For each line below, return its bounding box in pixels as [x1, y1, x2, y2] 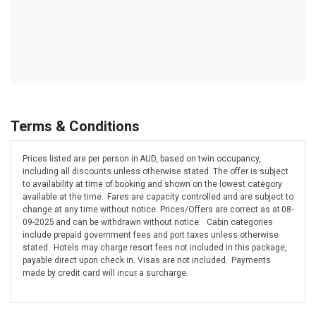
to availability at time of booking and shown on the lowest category [23, 179, 282, 190]
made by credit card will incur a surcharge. [23, 268, 188, 279]
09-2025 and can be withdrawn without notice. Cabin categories [23, 217, 273, 228]
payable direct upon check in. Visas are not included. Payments [23, 255, 271, 266]
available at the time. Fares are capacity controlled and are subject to [23, 192, 293, 202]
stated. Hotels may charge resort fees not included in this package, [23, 243, 287, 253]
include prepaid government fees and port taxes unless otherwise [23, 230, 279, 241]
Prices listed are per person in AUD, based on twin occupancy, [23, 154, 261, 164]
